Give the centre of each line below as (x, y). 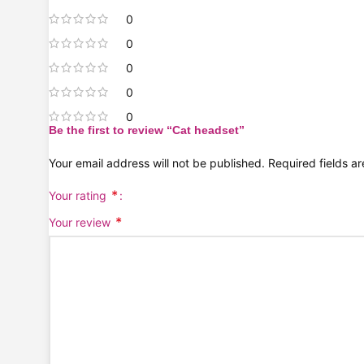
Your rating (79, 196)
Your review (81, 223)
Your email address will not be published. (157, 163)
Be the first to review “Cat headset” (147, 130)
